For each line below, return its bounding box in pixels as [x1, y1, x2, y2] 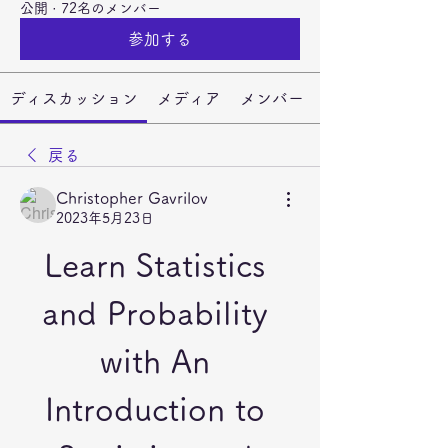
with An [100, 345, 210, 377]
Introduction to [45, 393, 265, 425]
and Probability [42, 297, 268, 329]
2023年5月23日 [56, 211, 154, 225]
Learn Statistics [44, 249, 266, 281]
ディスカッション [9, 90, 138, 106]
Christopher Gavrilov [56, 190, 208, 206]
